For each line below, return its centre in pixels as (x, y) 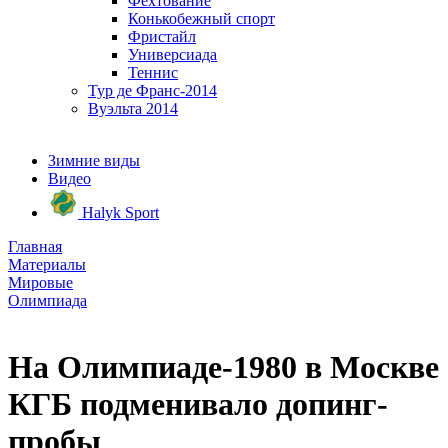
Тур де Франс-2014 (152, 90)
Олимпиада (47, 300)
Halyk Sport (118, 212)
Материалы (47, 264)
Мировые (40, 282)
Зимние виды (94, 160)
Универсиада (172, 54)
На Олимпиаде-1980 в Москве (223, 367)
